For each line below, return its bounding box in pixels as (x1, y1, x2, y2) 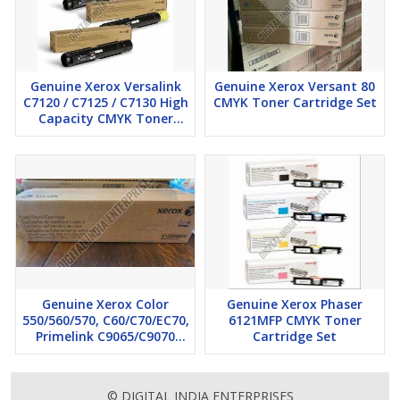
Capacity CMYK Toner (37, 110, 173, 128)
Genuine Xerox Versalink (29, 78, 181, 96)
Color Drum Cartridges (35, 344, 176, 362)
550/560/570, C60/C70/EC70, (21, 312, 189, 329)
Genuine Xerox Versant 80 (214, 78, 375, 96)
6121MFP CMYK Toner (228, 312, 362, 329)
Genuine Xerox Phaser (227, 296, 362, 313)
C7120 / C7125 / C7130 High (22, 94, 188, 112)
